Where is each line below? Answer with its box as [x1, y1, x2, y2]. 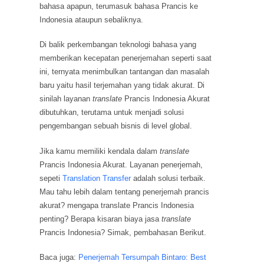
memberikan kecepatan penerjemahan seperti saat [39, 54, 212, 63]
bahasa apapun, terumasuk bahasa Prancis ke [39, 1, 199, 11]
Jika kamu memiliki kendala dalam [39, 146, 160, 156]
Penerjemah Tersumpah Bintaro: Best [78, 253, 207, 262]
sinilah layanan [39, 94, 93, 104]
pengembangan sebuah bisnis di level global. [39, 121, 193, 131]
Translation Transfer [62, 173, 131, 183]
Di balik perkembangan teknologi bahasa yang [39, 40, 197, 49]
